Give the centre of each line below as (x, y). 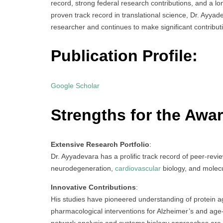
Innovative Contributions (93, 187)
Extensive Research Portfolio (100, 145)
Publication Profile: (126, 56)
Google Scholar (75, 86)
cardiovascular (138, 168)
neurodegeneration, (83, 168)
